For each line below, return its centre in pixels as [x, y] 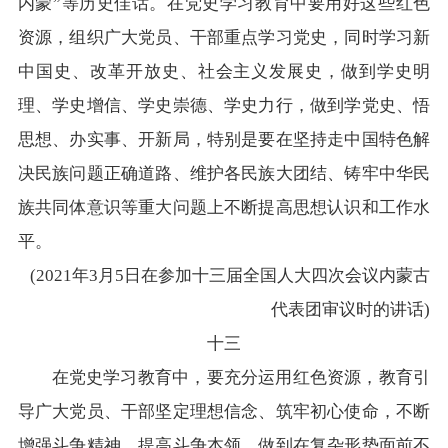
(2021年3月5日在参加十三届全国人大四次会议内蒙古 [230, 276]
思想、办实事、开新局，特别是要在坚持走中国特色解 [224, 140]
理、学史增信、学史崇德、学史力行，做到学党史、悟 [224, 106]
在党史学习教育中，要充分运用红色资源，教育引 [224, 378]
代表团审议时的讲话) [351, 310]
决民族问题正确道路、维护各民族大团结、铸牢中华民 [224, 174]
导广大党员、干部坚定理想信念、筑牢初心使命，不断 [224, 412]
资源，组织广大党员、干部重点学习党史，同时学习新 [224, 38]
